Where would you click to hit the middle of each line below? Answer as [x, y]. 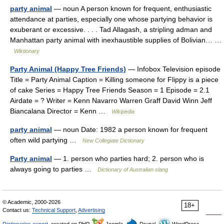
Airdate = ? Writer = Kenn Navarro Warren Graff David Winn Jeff [111, 100]
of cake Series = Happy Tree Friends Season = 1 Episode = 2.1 [110, 90]
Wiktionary [27, 51]
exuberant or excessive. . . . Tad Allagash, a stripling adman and [111, 29]
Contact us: [17, 210]
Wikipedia [123, 111]
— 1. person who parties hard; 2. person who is [128, 158]
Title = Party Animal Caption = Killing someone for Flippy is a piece [114, 79]
